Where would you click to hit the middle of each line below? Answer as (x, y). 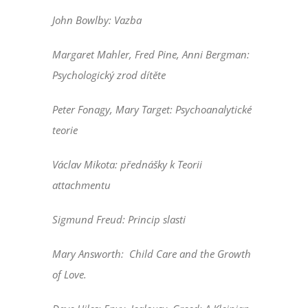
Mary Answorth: (90, 254)
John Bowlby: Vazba (97, 20)
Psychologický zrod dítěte (109, 75)
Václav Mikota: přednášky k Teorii (128, 165)
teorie (65, 130)
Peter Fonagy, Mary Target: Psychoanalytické (152, 110)
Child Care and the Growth (190, 254)
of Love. (70, 275)
